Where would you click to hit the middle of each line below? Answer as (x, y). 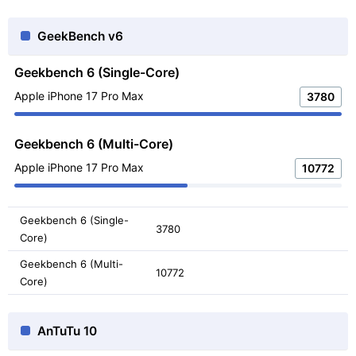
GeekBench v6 (80, 36)
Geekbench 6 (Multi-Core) (94, 143)
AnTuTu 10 (67, 331)
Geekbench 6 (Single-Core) (97, 72)
